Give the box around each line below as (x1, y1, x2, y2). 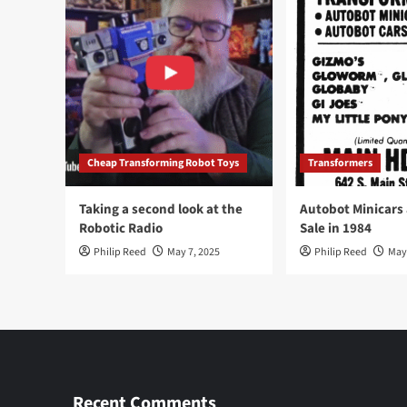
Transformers (308, 155, 372, 171)
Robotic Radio (79, 219, 163, 238)
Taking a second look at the (79, 200, 243, 219)
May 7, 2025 (167, 244, 220, 260)
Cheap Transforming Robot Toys (87, 155, 239, 171)
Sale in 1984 (300, 219, 372, 238)
